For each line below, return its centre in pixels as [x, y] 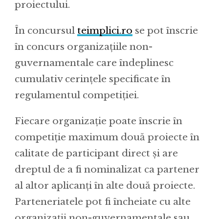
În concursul [46, 30]
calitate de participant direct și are [96, 153]
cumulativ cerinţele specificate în [93, 79]
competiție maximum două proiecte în [107, 137]
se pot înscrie [165, 30]
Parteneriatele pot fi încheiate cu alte [103, 201]
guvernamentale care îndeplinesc [94, 63]
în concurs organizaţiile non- [84, 46]
